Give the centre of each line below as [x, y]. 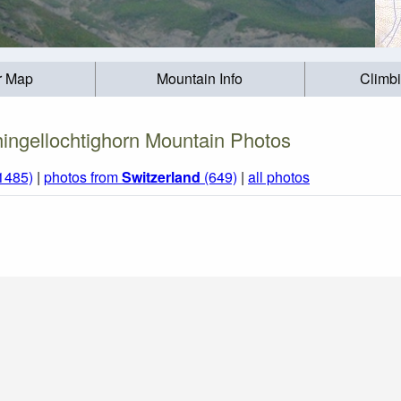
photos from [83, 177]
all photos [279, 177]
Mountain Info [200, 79]
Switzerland [161, 177]
